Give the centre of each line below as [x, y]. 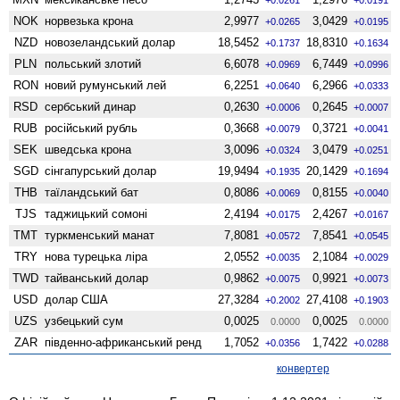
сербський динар [91, 106]
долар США [77, 299]
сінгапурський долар [101, 171]
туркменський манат [100, 235]
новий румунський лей [106, 85]
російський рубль [92, 128]
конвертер [303, 368]
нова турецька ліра [96, 256]
